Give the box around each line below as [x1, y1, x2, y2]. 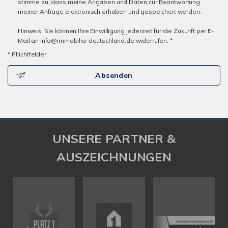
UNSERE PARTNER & [52, 131, 176, 146]
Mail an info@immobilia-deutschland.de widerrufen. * [18, 37, 173, 44]
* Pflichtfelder [8, 50, 46, 58]
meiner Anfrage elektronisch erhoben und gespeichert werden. [18, 8, 202, 15]
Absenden [95, 71, 133, 80]
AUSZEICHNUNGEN [56, 149, 172, 164]
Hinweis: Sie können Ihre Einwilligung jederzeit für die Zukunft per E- [18, 27, 214, 35]
